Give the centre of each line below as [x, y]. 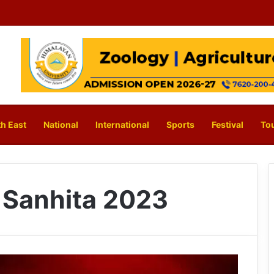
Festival [228, 125]
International [122, 125]
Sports [180, 125]
